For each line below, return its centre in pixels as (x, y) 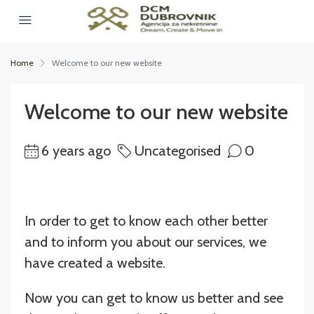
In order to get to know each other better (146, 221)
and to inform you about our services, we (145, 242)
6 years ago (76, 151)
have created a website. (95, 263)
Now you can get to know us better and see (154, 298)
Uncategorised (178, 151)
